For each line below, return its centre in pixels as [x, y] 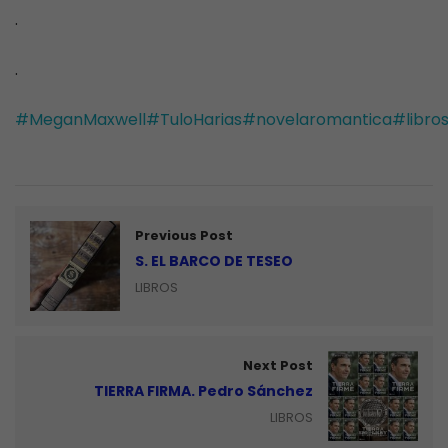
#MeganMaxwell [80, 119]
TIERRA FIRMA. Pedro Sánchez [203, 390]
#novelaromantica [317, 119]
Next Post [278, 365]
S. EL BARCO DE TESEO [214, 260]
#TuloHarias [194, 119]
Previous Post [184, 235]
